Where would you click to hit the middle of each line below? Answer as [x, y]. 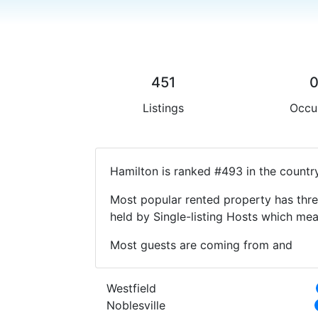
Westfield [132, 288]
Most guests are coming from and [202, 245]
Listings [163, 108]
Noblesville [136, 305]
